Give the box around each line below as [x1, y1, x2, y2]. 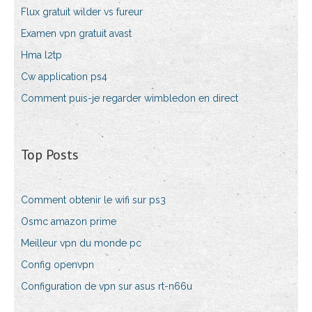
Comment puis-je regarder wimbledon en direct [21, 93, 238, 104]
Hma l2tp [21, 49, 62, 61]
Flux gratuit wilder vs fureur [21, 6, 143, 18]
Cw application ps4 [21, 71, 107, 83]
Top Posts [21, 146, 79, 164]
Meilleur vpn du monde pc [21, 237, 141, 249]
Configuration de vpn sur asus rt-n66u [21, 281, 192, 292]
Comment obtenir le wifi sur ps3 [21, 194, 166, 206]
